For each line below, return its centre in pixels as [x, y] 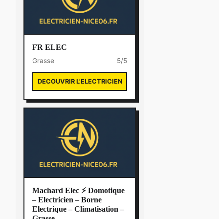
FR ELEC [50, 47]
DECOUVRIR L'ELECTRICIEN [80, 81]
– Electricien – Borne [67, 200]
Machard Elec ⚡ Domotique [78, 190]
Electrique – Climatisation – [78, 209]
